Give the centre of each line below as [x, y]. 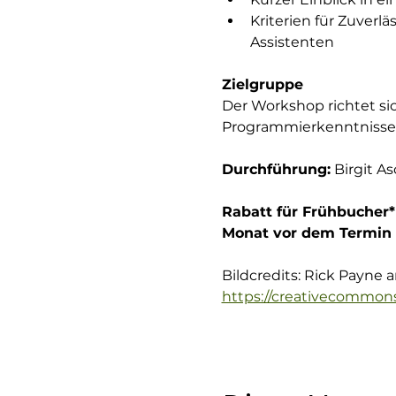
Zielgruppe [262, 84]
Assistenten [292, 42]
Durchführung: [276, 169]
